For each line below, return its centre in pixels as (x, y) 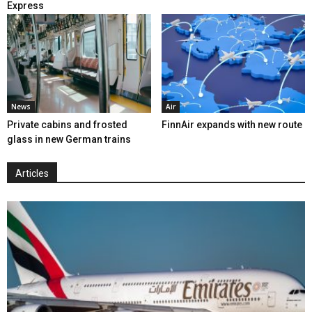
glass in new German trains (69, 140)
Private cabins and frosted (67, 125)
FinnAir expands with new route (232, 125)
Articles (32, 174)
